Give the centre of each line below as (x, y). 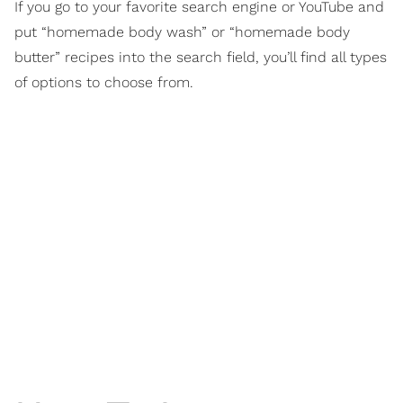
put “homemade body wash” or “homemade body (182, 31)
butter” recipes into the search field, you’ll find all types (201, 57)
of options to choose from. (104, 82)
